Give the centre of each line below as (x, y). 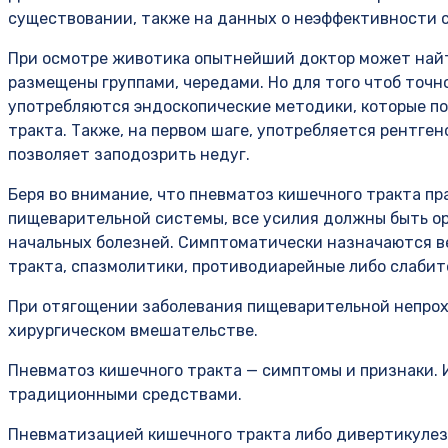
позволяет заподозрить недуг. (129, 155)
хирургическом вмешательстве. (133, 331)
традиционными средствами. (125, 395)
